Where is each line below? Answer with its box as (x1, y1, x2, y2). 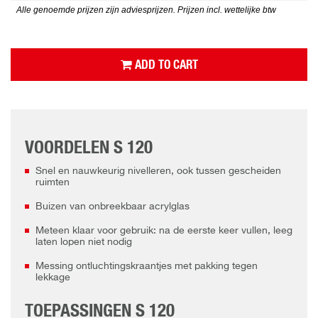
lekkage (35, 273, 70, 283)
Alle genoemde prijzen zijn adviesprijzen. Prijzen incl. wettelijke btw (16, 5, 276, 16)
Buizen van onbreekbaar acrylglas (35, 202, 190, 212)
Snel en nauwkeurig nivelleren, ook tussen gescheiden (35, 166, 281, 177)
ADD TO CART (131, 59, 198, 72)
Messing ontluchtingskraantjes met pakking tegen (35, 261, 258, 272)
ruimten (35, 177, 70, 188)
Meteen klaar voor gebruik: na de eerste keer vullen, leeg (35, 226, 292, 236)
